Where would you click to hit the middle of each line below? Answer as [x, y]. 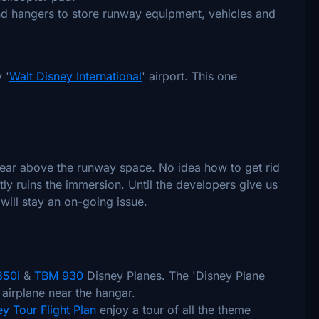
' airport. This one [189, 76]
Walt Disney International [75, 76]
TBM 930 [59, 275]
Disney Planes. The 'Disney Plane [174, 275]
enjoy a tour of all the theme [173, 309]
